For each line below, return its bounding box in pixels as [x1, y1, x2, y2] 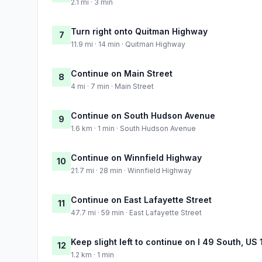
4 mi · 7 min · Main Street [71, 81, 154, 91]
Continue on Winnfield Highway [71, 152, 202, 163]
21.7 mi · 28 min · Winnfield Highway [71, 166, 192, 175]
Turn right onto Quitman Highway [71, 26, 208, 36]
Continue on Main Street [71, 68, 173, 78]
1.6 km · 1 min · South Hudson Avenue [71, 123, 196, 133]
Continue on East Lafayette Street [71, 194, 212, 205]
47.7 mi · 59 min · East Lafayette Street [71, 208, 202, 217]
